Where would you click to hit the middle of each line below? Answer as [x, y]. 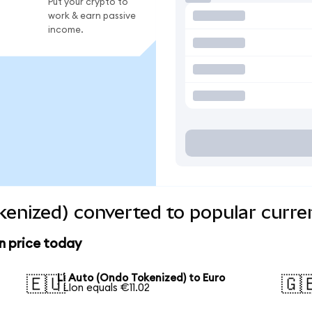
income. [66, 30]
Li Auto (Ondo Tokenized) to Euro [141, 279]
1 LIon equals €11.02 [104, 288]
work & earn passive [92, 16]
